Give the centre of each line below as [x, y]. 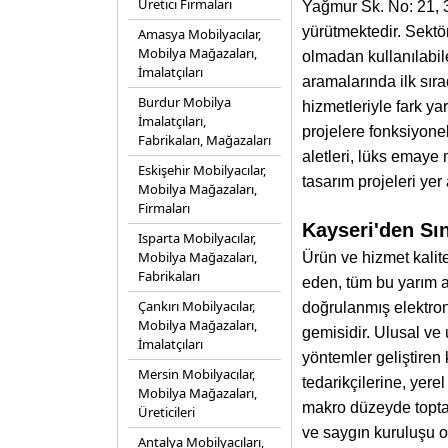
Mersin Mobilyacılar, [196, 374]
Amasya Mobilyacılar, [199, 34]
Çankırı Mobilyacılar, [196, 306]
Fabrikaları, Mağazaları [204, 140]
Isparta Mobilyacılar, [197, 238]
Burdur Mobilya [184, 102]
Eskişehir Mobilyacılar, [202, 170]
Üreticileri [166, 412]
